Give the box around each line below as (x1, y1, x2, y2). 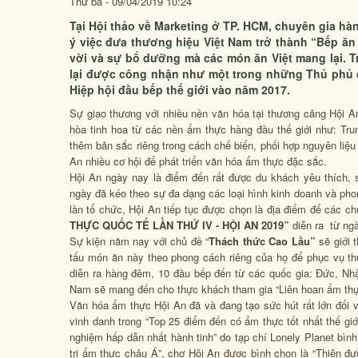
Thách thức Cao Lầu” (209, 233, 320, 249)
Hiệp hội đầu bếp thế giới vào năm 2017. (70, 82, 290, 97)
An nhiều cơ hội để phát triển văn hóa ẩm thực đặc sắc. (70, 153, 327, 169)
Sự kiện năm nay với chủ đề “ (70, 233, 209, 249)
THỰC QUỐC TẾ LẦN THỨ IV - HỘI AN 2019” (70, 217, 289, 233)
